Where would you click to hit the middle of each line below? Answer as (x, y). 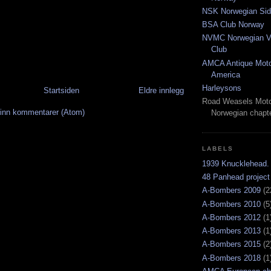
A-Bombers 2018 (231, 258)
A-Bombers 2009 (231, 191)
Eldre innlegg (161, 90)
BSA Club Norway (233, 25)
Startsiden (61, 90)
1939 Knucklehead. (236, 163)
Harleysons (222, 88)
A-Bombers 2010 (231, 204)
